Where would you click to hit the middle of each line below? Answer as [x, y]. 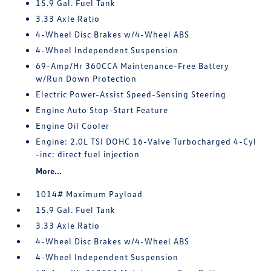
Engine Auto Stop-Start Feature [102, 109]
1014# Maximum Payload [90, 194]
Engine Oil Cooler [73, 125]
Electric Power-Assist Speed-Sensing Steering [131, 94]
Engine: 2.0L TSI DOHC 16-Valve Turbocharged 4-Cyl [146, 141]
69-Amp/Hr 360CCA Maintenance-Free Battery [133, 65]
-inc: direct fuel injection [88, 154]
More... [49, 171]
